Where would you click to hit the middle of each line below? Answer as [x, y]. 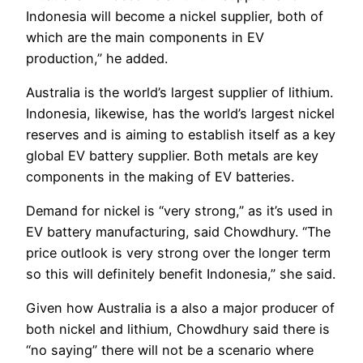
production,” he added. [97, 58]
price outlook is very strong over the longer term [178, 253]
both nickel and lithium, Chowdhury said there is [178, 329]
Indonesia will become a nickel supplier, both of [175, 16]
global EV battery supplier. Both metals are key [172, 155]
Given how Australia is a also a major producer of [180, 308]
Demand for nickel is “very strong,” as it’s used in [179, 211]
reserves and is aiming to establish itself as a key [181, 134]
